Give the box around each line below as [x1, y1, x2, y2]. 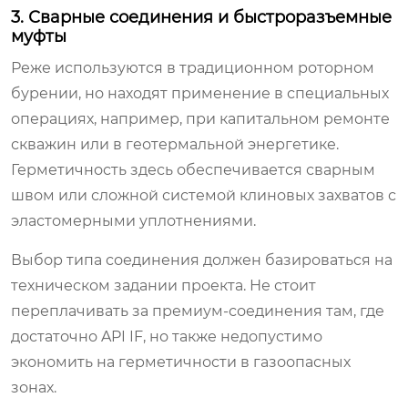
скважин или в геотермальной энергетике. [11, 135, 339, 153]
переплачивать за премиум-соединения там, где [11, 301, 384, 320]
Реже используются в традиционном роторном [11, 58, 374, 76]
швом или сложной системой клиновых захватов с [11, 186, 396, 204]
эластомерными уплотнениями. [11, 211, 256, 229]
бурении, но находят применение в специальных [11, 84, 389, 102]
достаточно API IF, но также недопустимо [11, 327, 322, 345]
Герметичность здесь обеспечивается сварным [11, 160, 375, 178]
